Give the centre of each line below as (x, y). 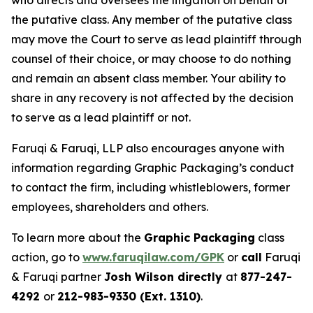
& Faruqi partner (58, 277)
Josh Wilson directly (165, 277)
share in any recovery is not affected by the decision (152, 98)
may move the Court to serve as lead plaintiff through (156, 39)
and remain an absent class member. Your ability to (148, 79)
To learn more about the (78, 238)
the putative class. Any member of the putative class (152, 20)
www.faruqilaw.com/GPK (153, 257)
